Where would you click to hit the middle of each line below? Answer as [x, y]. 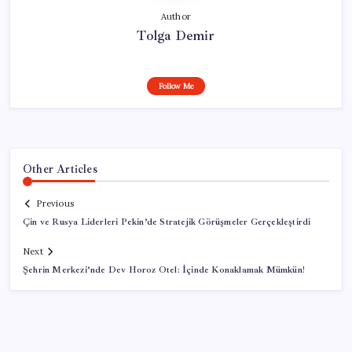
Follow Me [176, 86]
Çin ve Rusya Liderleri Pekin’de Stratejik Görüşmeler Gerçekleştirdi [167, 222]
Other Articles [60, 169]
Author [176, 16]
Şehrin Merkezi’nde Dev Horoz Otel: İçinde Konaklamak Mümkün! [164, 270]
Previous [55, 204]
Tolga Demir [176, 35]
